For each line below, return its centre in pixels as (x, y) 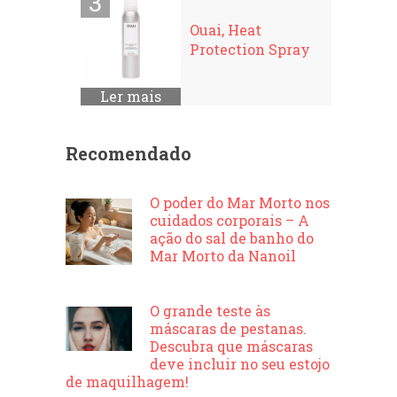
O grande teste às (210, 311)
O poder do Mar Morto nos (239, 203)
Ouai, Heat (226, 30)
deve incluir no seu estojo (239, 364)
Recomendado (128, 154)
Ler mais (131, 97)
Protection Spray (250, 50)
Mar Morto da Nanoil (222, 256)
